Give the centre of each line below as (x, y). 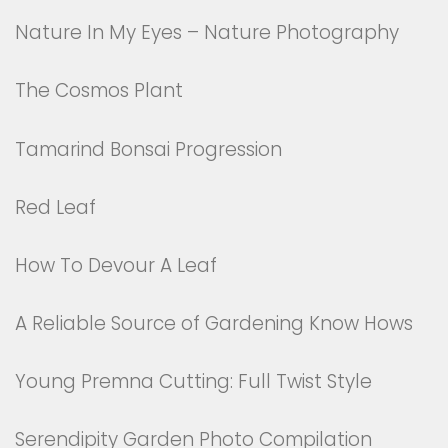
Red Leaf (55, 207)
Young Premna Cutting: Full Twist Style (193, 382)
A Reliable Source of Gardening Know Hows (214, 323)
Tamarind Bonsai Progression (148, 149)
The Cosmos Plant (99, 91)
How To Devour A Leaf (116, 265)
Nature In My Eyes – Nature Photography (207, 33)
